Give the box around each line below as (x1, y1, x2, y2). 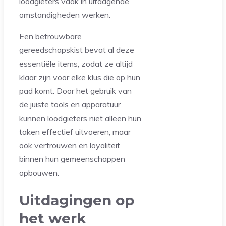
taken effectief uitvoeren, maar (19, 126, 131, 137)
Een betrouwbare (19, 31, 82, 41)
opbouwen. (19, 167, 59, 178)
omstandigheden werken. (19, 9, 110, 20)
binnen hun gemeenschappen (19, 153, 125, 164)
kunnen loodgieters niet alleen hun (19, 112, 141, 123)
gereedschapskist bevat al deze (19, 44, 134, 55)
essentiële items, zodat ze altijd (19, 58, 133, 69)
